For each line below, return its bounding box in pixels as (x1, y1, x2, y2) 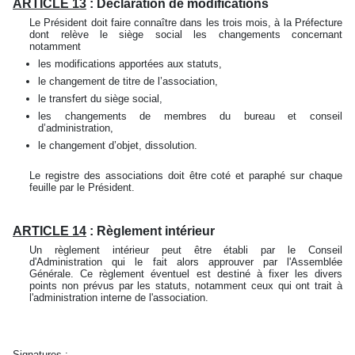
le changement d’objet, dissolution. (38, 139, 200, 151)
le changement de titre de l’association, (38, 75, 221, 87)
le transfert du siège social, (38, 93, 166, 105)
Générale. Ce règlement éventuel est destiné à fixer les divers (29, 268, 342, 280)
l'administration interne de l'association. (29, 292, 209, 303)
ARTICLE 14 (13, 224, 86, 238)
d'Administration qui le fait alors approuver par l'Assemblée (29, 256, 342, 268)
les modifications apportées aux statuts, (38, 58, 225, 70)
